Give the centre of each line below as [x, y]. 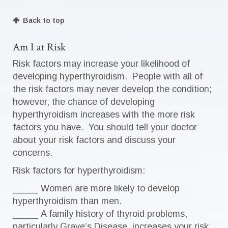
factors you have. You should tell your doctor [105, 127]
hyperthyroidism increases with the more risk [104, 115]
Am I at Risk [39, 47]
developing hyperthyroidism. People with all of [108, 76]
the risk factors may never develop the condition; [112, 89]
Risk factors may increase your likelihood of [101, 64]
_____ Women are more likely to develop [96, 188]
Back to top [44, 20]
